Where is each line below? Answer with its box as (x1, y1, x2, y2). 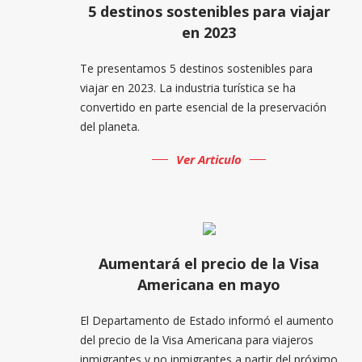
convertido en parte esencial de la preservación (79, 99, 326, 115)
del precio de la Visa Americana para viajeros (79, 331, 314, 347)
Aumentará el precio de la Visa (99, 253, 320, 273)
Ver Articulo (176, 150, 242, 167)
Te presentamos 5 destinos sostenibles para (79, 60, 313, 76)
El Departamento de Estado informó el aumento (79, 312, 334, 328)
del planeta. (79, 118, 140, 134)
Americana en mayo (137, 274, 281, 294)
